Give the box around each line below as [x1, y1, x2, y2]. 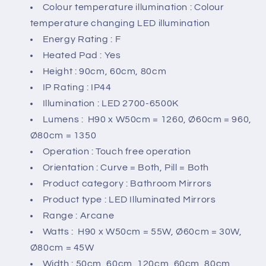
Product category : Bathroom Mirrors [42, 179, 212, 189]
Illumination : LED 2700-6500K [42, 99, 179, 109]
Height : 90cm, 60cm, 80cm [42, 66, 167, 77]
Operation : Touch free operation [42, 147, 191, 157]
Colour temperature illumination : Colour [42, 2, 224, 12]
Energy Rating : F [42, 34, 121, 45]
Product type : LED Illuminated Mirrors [42, 195, 216, 205]
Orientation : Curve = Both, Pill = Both [42, 163, 210, 173]
